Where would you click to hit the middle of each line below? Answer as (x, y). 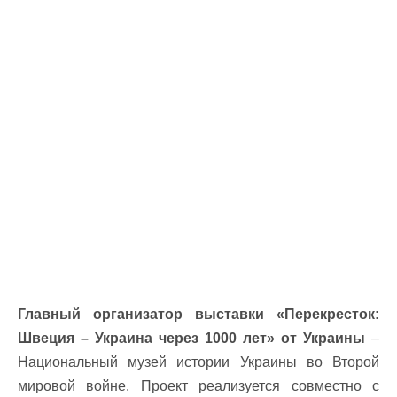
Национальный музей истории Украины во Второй (198, 362)
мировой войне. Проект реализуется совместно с (198, 386)
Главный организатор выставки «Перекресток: (198, 314)
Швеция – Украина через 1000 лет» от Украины (191, 338)
